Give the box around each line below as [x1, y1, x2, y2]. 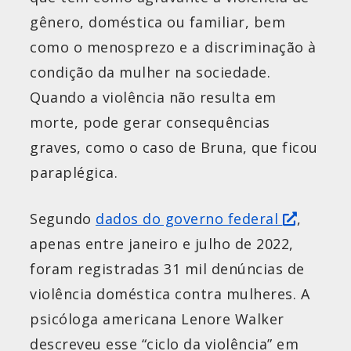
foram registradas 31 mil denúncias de [30, 259, 305, 278]
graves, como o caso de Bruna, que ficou [30, 137, 318, 157]
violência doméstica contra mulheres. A [30, 284, 309, 303]
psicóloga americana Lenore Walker [30, 309, 284, 328]
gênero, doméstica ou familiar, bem [30, 12, 285, 31]
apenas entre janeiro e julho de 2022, [30, 233, 294, 253]
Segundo [30, 208, 96, 228]
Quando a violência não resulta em [30, 87, 277, 107]
